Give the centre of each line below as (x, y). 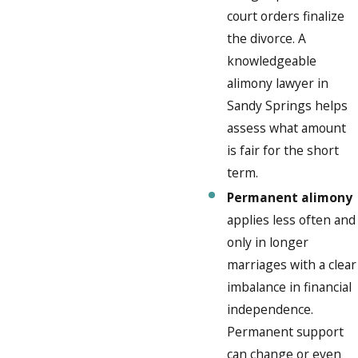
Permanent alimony (290, 197)
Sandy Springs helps (288, 105)
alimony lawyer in (278, 83)
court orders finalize (286, 16)
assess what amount (287, 127)
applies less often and (292, 219)
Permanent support (286, 331)
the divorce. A (267, 38)
